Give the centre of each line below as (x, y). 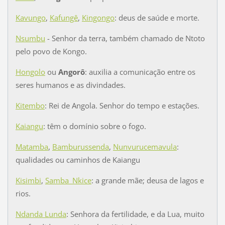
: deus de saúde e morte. (157, 18)
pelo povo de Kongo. (51, 51)
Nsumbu (30, 38)
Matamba (32, 147)
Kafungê (64, 18)
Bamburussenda (80, 147)
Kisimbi (28, 181)
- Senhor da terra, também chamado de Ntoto (125, 38)
